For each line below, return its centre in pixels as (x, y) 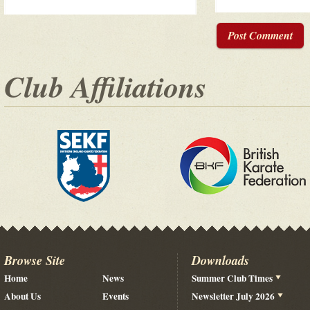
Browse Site (35, 260)
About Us (22, 296)
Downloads (220, 260)
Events (116, 296)
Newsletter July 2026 (233, 296)
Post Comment (260, 35)
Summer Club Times (232, 278)
